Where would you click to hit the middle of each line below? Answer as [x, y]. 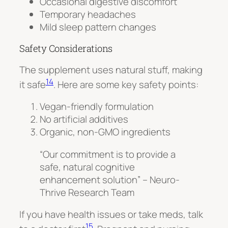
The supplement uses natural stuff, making [111, 69]
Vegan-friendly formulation [97, 107]
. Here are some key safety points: [126, 84]
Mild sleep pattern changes [98, 27]
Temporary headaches [88, 14]
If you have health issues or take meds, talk [111, 215]
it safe [33, 84]
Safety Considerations [66, 49]
